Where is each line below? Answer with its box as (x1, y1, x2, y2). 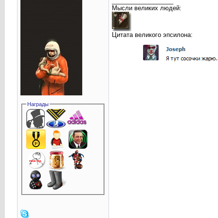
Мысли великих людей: (111, 4, 182, 12)
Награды (27, 101, 49, 107)
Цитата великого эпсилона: (111, 31, 193, 39)
